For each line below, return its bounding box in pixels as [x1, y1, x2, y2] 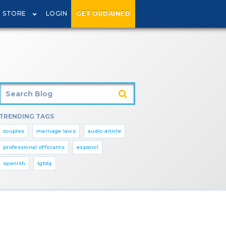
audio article [88, 128, 121, 134]
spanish [3, 160, 26, 166]
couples [3, 128, 25, 134]
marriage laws [36, 128, 76, 134]
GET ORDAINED [76, 10, 130, 17]
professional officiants [3, 144, 65, 150]
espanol [76, 144, 99, 150]
